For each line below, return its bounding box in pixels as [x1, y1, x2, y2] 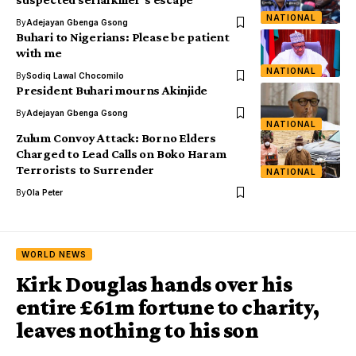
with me [16, 46, 62, 60]
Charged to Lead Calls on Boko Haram [16, 147, 226, 161]
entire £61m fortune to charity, [16, 295, 319, 320]
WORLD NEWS [21, 250, 87, 260]
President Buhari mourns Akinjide [16, 83, 208, 98]
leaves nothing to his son [16, 318, 259, 343]
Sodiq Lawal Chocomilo [26, 71, 124, 81]
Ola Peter [26, 188, 63, 198]
